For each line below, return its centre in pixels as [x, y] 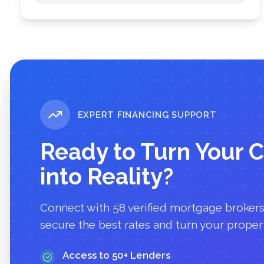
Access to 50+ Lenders [117, 255]
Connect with [76, 207]
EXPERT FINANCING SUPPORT [147, 114]
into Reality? [107, 176]
